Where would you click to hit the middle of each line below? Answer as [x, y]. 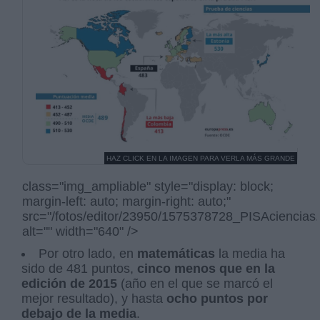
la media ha [250, 254]
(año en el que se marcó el [197, 284]
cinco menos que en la [206, 269]
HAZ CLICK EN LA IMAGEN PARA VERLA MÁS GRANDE [200, 159]
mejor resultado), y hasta [94, 299]
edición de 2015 [71, 284]
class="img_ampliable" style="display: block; [148, 187]
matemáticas [176, 254]
